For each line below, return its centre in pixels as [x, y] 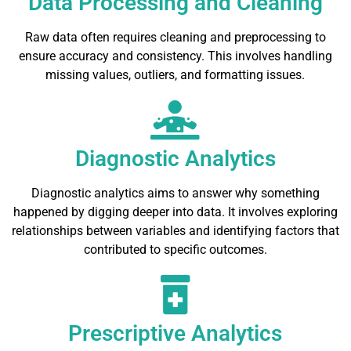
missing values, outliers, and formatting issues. [175, 75]
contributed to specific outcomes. [175, 250]
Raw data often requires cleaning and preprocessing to [175, 38]
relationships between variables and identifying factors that [175, 231]
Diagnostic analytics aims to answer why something [175, 194]
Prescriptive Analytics [175, 334]
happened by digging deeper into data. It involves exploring [175, 212]
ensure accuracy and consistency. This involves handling [175, 56]
